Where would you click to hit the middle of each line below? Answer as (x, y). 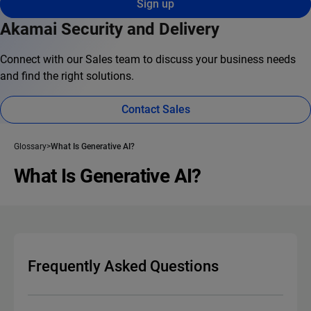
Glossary (30, 147)
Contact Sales (155, 110)
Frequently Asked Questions (123, 267)
